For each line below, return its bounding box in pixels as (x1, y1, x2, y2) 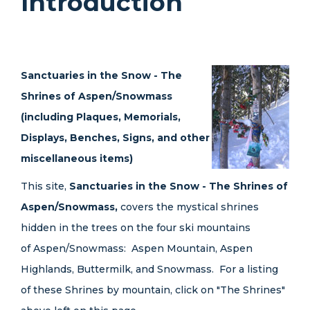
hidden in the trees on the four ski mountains (21, 221, 250, 234)
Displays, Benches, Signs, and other (21, 131, 210, 144)
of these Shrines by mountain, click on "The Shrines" (21, 284, 285, 296)
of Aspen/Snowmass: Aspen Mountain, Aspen (21, 242, 253, 255)
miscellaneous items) (21, 152, 133, 165)
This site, (21, 180, 69, 192)
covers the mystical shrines (120, 201, 259, 213)
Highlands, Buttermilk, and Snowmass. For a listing (21, 263, 278, 275)
